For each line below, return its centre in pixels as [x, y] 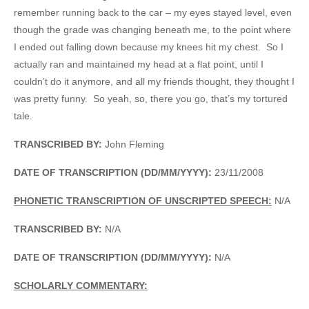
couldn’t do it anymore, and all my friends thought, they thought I [154, 81]
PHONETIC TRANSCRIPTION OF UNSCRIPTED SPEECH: [143, 200]
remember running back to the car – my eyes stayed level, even [153, 12]
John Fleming [134, 144]
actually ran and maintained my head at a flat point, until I [139, 64]
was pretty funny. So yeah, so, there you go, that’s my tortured [151, 98]
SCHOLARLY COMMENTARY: [81, 285]
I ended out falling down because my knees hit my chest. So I [149, 47]
